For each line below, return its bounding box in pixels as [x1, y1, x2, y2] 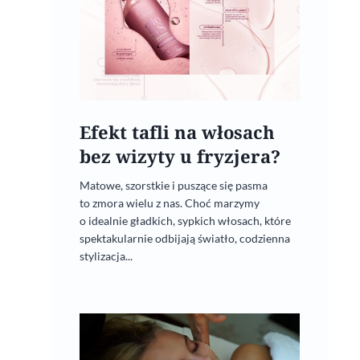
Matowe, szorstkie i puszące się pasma [79, 178, 268, 193]
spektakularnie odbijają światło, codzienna [79, 231, 290, 246]
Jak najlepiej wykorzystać [42, 336, 251, 358]
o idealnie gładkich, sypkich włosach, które [79, 214, 291, 228]
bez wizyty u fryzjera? [79, 145, 280, 169]
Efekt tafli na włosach [79, 121, 275, 145]
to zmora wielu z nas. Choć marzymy [79, 196, 260, 211]
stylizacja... [79, 249, 133, 264]
